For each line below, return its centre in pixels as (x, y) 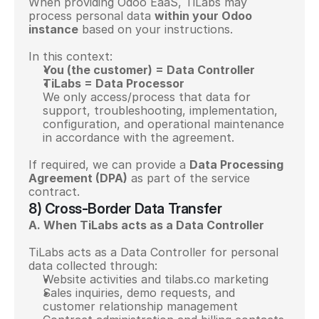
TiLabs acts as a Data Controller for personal (153, 252)
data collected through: (93, 266)
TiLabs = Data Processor (114, 83)
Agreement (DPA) (78, 178)
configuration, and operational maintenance (163, 124)
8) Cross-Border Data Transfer (125, 209)
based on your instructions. (156, 29)
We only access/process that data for (147, 97)
